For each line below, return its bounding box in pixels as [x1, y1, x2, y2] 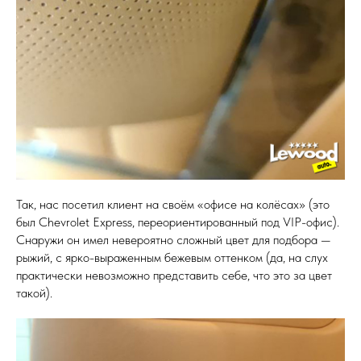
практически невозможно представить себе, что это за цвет [16, 268, 332, 283]
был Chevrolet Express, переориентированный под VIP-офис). [16, 214, 339, 230]
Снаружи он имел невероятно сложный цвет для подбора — [16, 232, 331, 247]
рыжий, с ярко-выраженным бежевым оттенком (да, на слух [16, 250, 328, 265]
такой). [16, 285, 52, 301]
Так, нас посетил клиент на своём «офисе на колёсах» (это [16, 197, 330, 212]
